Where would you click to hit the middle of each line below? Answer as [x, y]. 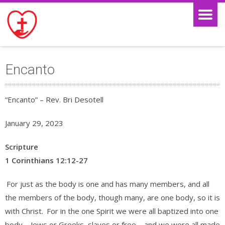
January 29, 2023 [34, 123]
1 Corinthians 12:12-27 [46, 160]
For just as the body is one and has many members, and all [108, 184]
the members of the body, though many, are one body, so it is [113, 197]
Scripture [22, 147]
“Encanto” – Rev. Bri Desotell [54, 99]
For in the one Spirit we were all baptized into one [133, 211]
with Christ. [25, 211]
